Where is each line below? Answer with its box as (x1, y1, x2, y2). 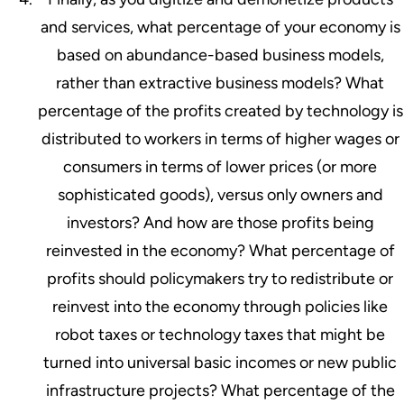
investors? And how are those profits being (66, 212, 374, 233)
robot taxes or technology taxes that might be (55, 324, 385, 344)
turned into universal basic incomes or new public (43, 352, 397, 372)
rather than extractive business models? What (56, 72, 384, 93)
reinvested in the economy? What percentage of (45, 240, 395, 261)
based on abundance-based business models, (56, 44, 384, 65)
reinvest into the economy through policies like (52, 296, 388, 317)
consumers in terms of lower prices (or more (63, 156, 377, 177)
